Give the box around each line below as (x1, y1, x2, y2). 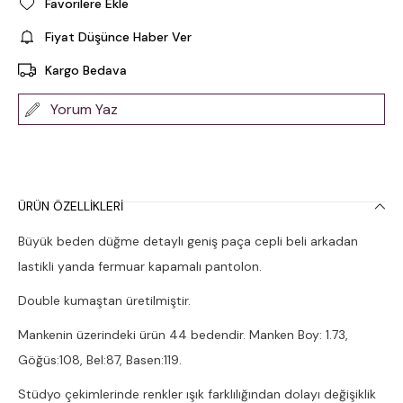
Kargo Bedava (45, 62, 127, 78)
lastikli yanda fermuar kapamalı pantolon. (18, 258, 262, 274)
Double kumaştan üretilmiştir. (18, 292, 191, 309)
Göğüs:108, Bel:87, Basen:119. (18, 352, 182, 368)
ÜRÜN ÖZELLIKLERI (18, 198, 123, 214)
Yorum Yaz (50, 100, 118, 119)
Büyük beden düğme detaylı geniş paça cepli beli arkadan (18, 233, 358, 249)
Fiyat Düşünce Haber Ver (45, 29, 192, 45)
